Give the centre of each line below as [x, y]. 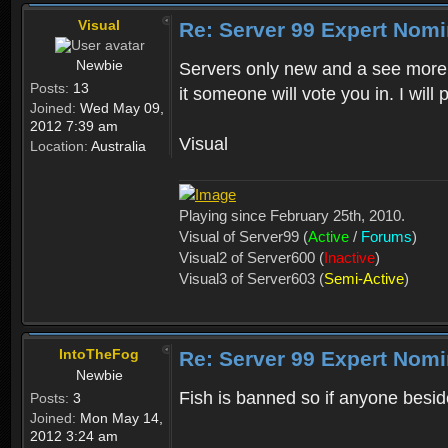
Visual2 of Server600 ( [251, 257]
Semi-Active [364, 278]
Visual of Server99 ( [243, 236]
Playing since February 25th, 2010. [292, 215]
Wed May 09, [120, 107]
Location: [59, 145]
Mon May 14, [119, 417]
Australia [117, 145]
